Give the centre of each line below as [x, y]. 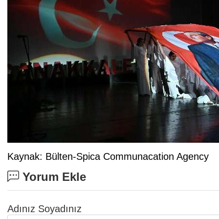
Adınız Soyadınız [44, 208]
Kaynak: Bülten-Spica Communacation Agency [108, 156]
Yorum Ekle [53, 176]
